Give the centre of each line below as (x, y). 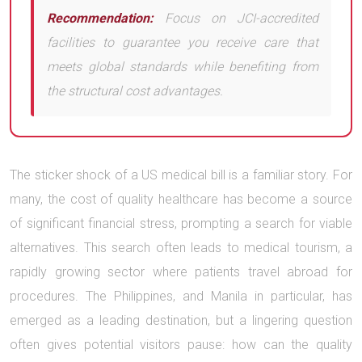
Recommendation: (100, 18)
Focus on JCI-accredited (236, 18)
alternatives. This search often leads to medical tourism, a (181, 248)
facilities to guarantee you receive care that (183, 42)
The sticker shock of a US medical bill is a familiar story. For (181, 175)
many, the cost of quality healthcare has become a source (181, 199)
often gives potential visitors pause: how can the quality (181, 345)
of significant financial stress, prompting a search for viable (181, 223)
